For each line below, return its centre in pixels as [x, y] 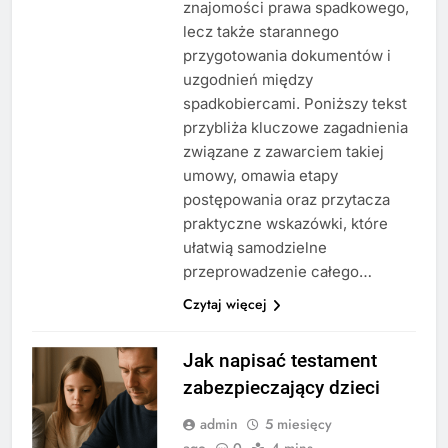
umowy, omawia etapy [260, 175]
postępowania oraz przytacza [286, 199]
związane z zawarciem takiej [283, 151]
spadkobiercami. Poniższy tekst [294, 103]
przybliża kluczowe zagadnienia [295, 127]
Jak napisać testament [279, 360]
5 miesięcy [298, 423]
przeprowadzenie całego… [277, 271]
